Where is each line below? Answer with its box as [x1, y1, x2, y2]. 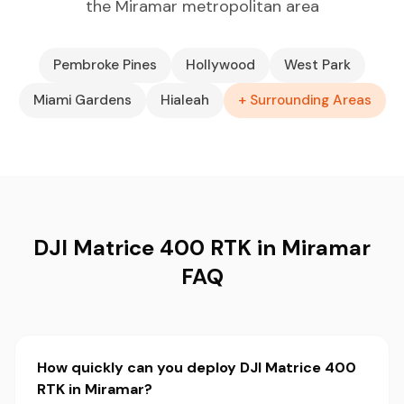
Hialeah [160, 91, 209, 109]
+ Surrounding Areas [237, 91, 372, 109]
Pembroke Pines [53, 56, 157, 74]
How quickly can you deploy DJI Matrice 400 [37, 358, 356, 377]
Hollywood [186, 56, 255, 74]
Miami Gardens [32, 91, 132, 109]
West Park [284, 56, 351, 74]
